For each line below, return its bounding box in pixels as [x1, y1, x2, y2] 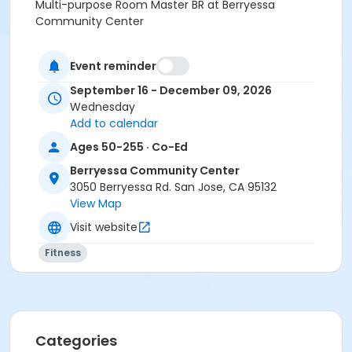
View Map [70, 196, 122, 212]
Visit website [70, 218, 137, 235]
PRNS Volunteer [35, 66, 118, 82]
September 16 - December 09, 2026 [70, 82, 272, 99]
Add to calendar [70, 115, 158, 132]
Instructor [35, 42, 85, 55]
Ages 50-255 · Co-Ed [70, 138, 188, 155]
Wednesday [70, 99, 135, 115]
